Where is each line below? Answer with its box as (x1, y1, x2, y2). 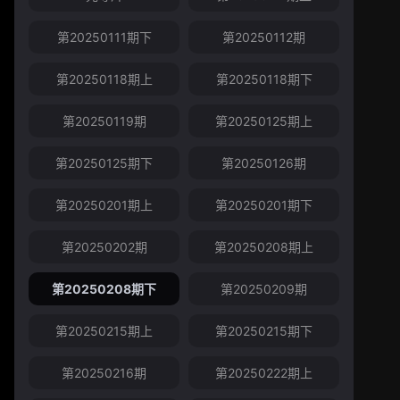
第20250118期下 (215, 71, 312, 87)
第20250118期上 (55, 71, 153, 87)
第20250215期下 (215, 323, 312, 339)
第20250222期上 (215, 365, 312, 381)
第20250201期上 (55, 197, 153, 213)
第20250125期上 (215, 113, 312, 129)
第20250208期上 (214, 239, 313, 255)
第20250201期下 (215, 197, 312, 213)
